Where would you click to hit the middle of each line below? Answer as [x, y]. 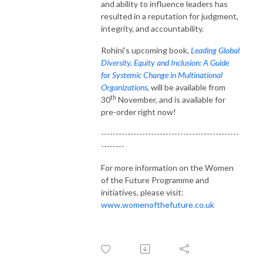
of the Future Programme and [155, 180]
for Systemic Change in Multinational [162, 75]
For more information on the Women [167, 167]
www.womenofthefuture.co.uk [158, 204]
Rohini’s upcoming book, [146, 50]
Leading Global [215, 50]
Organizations [124, 87]
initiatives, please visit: [142, 192]
